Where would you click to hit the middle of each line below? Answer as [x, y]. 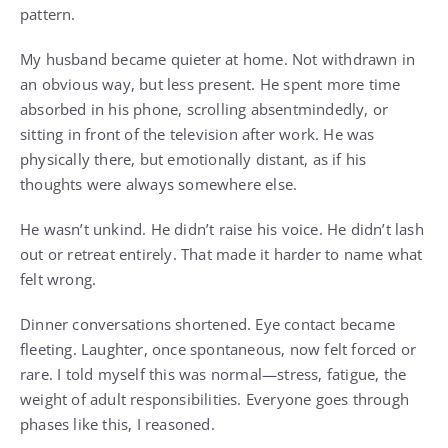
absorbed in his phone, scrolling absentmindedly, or [204, 109]
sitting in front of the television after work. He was [197, 134]
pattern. [48, 14]
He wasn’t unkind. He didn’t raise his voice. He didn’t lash [222, 229]
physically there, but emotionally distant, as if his [193, 159]
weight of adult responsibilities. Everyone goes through [215, 399]
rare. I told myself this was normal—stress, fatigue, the [213, 374]
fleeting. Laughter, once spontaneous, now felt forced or [218, 349]
